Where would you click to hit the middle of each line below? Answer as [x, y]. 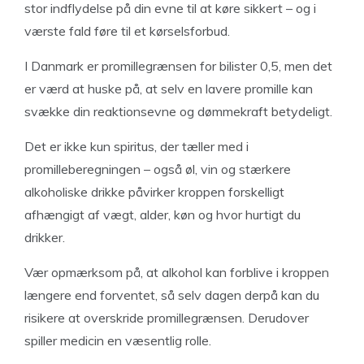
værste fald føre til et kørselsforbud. [127, 31]
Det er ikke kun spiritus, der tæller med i [136, 146]
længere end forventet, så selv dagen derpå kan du [172, 295]
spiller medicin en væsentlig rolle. [118, 340]
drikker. [45, 237]
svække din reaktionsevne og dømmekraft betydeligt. [178, 111]
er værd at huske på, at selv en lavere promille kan [169, 89]
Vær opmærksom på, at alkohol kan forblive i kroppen [177, 272]
